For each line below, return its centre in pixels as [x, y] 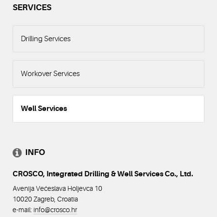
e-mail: [23, 210]
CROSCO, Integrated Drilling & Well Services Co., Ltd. [103, 174]
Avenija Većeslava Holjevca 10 [58, 189]
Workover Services [50, 74]
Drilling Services [46, 39]
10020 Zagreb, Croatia [46, 199]
